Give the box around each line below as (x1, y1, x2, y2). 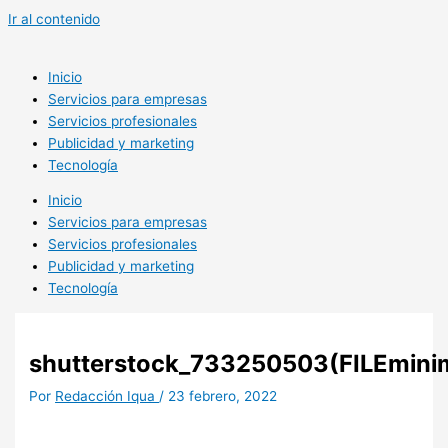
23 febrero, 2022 (168, 388, 278, 405)
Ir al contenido (8, 11, 100, 27)
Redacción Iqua (55, 388, 160, 405)
